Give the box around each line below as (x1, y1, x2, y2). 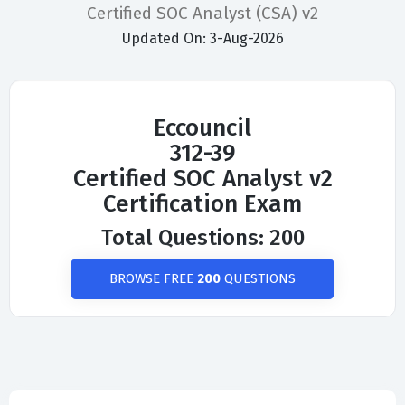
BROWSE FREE (109, 270, 197, 287)
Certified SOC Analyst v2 (72, 165, 333, 193)
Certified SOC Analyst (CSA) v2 (87, 3, 318, 24)
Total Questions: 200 (100, 225, 305, 251)
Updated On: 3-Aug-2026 (121, 30, 284, 48)
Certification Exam (103, 190, 302, 219)
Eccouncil (154, 114, 251, 143)
